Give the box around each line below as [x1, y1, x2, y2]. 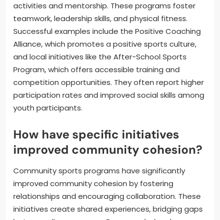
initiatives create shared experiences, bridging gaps [13, 203, 203, 214]
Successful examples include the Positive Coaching [13, 26, 201, 36]
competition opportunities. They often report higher [13, 77, 204, 87]
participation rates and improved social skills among [13, 89, 204, 100]
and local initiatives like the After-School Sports [13, 51, 187, 62]
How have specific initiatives [13, 126, 179, 142]
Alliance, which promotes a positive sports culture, [13, 38, 196, 49]
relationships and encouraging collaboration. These [13, 191, 201, 201]
